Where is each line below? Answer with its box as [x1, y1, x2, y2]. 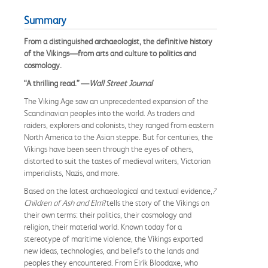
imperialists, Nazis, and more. [24, 167, 120, 178]
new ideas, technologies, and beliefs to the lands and [24, 245, 199, 255]
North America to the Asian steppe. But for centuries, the [24, 132, 213, 142]
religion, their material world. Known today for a [24, 221, 182, 232]
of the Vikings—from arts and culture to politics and [24, 48, 196, 58]
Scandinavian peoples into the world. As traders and [24, 108, 194, 118]
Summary [24, 14, 66, 26]
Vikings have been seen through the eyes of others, [24, 144, 193, 154]
